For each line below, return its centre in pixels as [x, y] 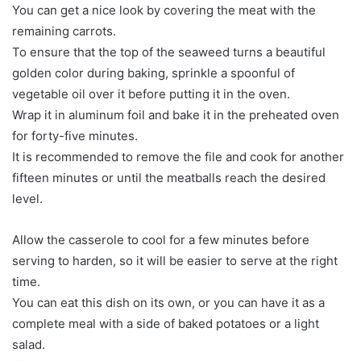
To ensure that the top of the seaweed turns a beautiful [169, 52]
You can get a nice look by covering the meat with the [164, 10]
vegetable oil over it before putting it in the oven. [151, 93]
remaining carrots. [64, 31]
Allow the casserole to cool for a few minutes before [161, 239]
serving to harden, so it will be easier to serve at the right [175, 260]
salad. [29, 344]
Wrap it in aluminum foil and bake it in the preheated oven [176, 114]
